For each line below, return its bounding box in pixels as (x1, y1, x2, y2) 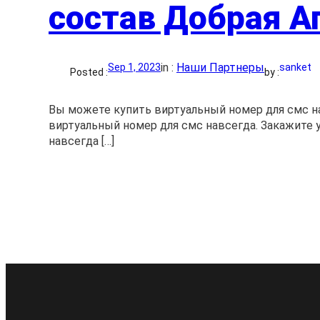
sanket (279, 61, 311, 73)
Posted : (70, 66, 108, 78)
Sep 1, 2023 (108, 61, 161, 73)
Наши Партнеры (176, 60, 264, 74)
